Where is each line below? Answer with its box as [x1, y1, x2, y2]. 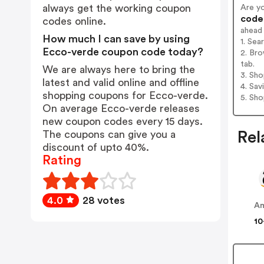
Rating [42, 154, 81, 167]
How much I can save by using [42, 34, 190, 44]
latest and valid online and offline [42, 77, 199, 88]
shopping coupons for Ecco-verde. [42, 90, 208, 101]
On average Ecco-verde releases [42, 103, 200, 114]
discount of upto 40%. [42, 142, 149, 153]
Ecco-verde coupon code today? [42, 47, 203, 57]
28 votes [82, 195, 125, 206]
